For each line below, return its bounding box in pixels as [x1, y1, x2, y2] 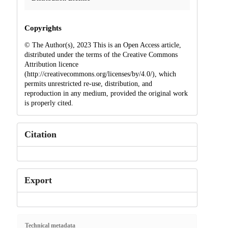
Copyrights [24, 23, 62, 32]
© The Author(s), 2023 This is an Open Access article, [24, 41, 181, 49]
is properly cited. [24, 99, 73, 107]
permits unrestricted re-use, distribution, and [24, 79, 152, 88]
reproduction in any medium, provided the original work [24, 89, 188, 97]
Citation [24, 129, 56, 139]
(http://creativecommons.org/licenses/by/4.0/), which [24, 70, 176, 78]
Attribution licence [24, 60, 78, 68]
